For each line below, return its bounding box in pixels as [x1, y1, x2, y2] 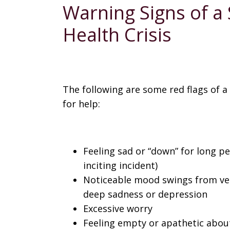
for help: [63, 98, 100, 110]
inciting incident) [83, 159, 158, 171]
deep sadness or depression [83, 188, 207, 200]
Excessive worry [83, 202, 152, 215]
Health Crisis [63, 22, 171, 47]
